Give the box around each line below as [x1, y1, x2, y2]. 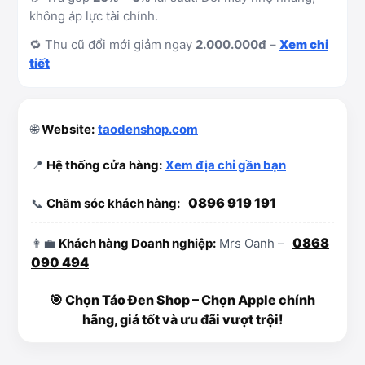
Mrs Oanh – [216, 235, 288, 251]
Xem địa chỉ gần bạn [165, 157, 286, 173]
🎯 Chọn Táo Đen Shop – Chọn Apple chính [50, 292, 315, 308]
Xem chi [279, 37, 328, 52]
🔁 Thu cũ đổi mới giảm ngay [29, 37, 196, 52]
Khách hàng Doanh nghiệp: [59, 235, 216, 251]
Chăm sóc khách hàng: [46, 196, 180, 211]
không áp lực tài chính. [29, 8, 158, 24]
